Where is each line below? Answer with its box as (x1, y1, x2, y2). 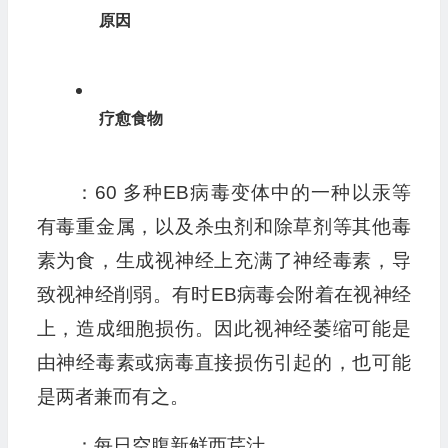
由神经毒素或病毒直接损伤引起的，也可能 (36, 352, 411, 374)
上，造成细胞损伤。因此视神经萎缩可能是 (36, 318, 411, 340)
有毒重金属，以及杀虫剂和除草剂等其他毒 (36, 216, 411, 238)
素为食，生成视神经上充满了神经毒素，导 (36, 250, 411, 272)
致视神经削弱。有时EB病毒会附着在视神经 (36, 284, 411, 306)
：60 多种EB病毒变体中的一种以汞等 (74, 182, 411, 204)
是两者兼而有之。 (36, 386, 189, 408)
